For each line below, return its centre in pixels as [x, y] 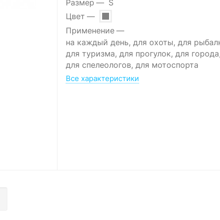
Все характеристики [102, 79]
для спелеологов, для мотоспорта [132, 65]
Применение [90, 30]
